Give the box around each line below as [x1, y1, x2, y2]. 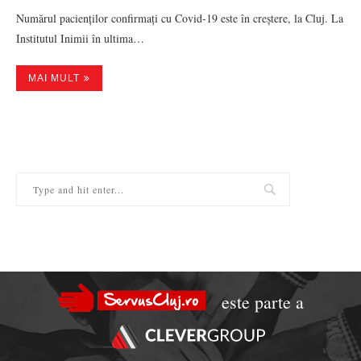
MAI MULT [28, 73, 80, 84]
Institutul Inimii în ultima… [16, 31, 144, 46]
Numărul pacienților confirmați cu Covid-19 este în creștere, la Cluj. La [16, 10, 343, 26]
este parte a [222, 290, 305, 313]
